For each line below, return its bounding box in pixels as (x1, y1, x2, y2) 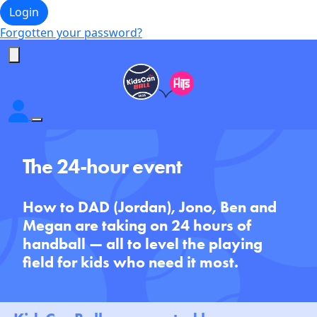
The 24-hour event (23, 153, 182, 178)
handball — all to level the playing (23, 234, 263, 253)
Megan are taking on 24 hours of (23, 215, 251, 235)
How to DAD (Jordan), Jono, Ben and (23, 197, 277, 217)
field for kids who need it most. (23, 252, 238, 272)
